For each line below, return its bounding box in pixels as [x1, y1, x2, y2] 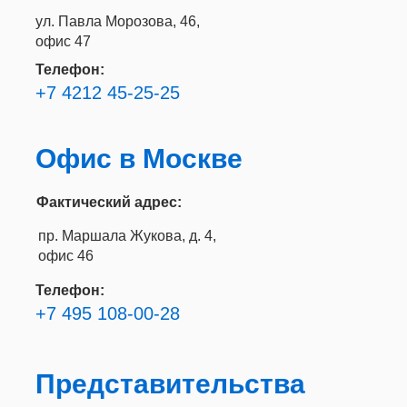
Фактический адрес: [36, 194, 182, 210]
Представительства [35, 369, 305, 399]
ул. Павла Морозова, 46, [35, 14, 200, 29]
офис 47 [35, 34, 91, 49]
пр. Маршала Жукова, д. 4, [38, 228, 216, 243]
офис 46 [38, 248, 94, 263]
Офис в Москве [35, 144, 243, 174]
